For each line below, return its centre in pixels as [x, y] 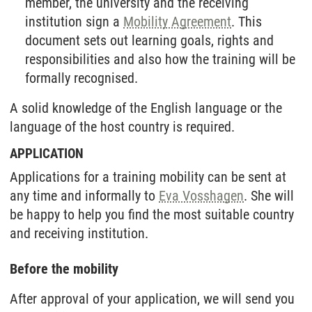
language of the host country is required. [122, 127]
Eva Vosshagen [201, 196]
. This [247, 22]
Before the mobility [64, 269]
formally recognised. [82, 78]
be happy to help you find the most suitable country [152, 214]
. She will [269, 196]
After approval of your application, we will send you [152, 299]
